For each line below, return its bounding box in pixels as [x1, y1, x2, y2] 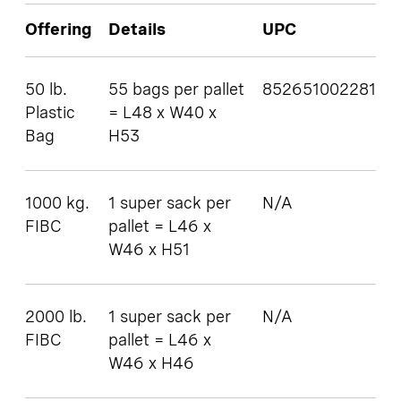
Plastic [25, 106, 75, 123]
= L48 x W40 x [108, 106, 217, 123]
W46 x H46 [108, 356, 194, 373]
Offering [25, 22, 92, 39]
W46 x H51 [108, 243, 190, 260]
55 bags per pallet [108, 82, 244, 99]
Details [108, 22, 166, 39]
